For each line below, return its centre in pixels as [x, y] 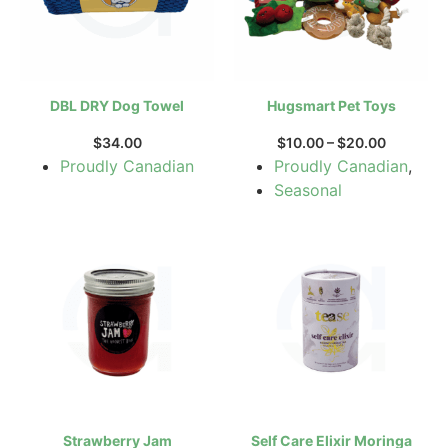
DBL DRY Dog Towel [117, 105]
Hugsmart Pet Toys [331, 105]
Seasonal [308, 189]
